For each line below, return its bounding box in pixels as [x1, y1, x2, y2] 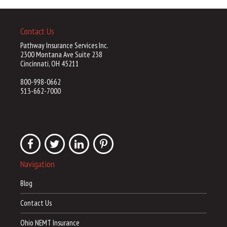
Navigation [20, 158, 55, 170]
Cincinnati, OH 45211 [20, 59, 79, 69]
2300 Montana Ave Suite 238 [20, 50, 102, 60]
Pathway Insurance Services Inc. [20, 41, 108, 51]
